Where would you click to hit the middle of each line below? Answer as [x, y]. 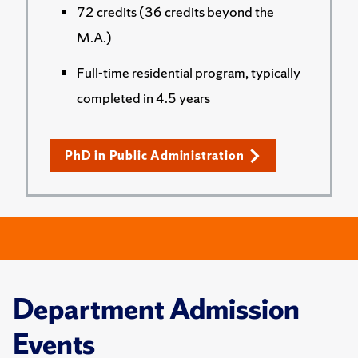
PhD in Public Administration [155, 155]
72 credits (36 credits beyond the [175, 12]
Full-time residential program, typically [189, 72]
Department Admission [156, 309]
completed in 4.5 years [143, 98]
